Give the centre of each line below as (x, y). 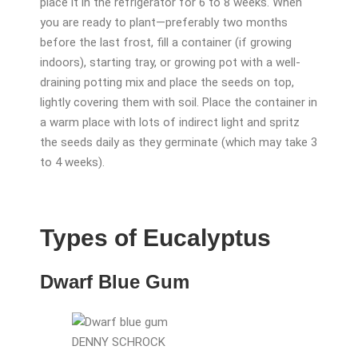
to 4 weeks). (72, 163)
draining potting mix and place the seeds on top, (167, 83)
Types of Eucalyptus (155, 238)
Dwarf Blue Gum (115, 281)
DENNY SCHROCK (119, 342)
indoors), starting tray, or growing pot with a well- (170, 63)
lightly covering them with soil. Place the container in (179, 103)
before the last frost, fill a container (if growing (166, 43)
